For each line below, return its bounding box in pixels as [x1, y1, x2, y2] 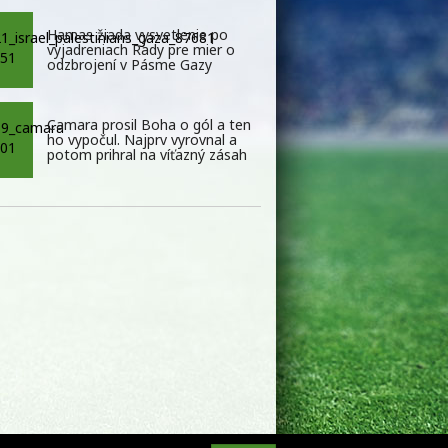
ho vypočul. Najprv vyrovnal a [47, 130, 237, 150]
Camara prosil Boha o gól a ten [47, 115, 251, 135]
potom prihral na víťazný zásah [47, 145, 247, 165]
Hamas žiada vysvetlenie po [47, 25, 228, 45]
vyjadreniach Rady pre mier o [47, 40, 235, 60]
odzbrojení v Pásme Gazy [47, 55, 212, 75]
